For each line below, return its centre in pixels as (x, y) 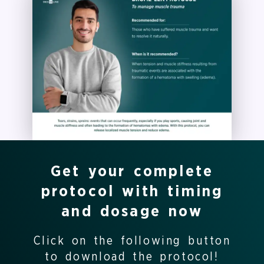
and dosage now (132, 212)
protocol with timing (132, 192)
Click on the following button (132, 241)
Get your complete (132, 172)
